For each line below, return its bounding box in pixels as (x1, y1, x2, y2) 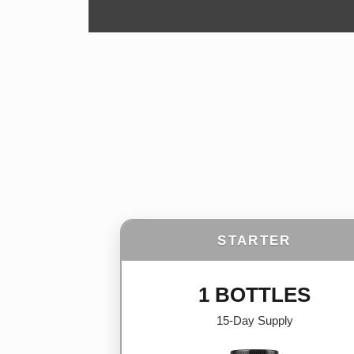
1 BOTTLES (198, 283, 311, 307)
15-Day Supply (216, 314, 293, 328)
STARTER (217, 233, 292, 249)
